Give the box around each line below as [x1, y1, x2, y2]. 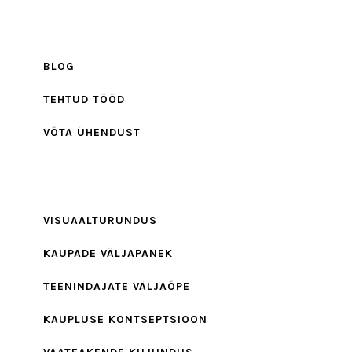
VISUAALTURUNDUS [43, 213, 157, 227]
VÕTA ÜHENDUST [43, 125, 141, 139]
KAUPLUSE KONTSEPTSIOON [43, 312, 207, 326]
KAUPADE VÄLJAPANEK [43, 246, 173, 260]
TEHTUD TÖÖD [43, 92, 125, 106]
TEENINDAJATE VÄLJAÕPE [43, 279, 190, 293]
